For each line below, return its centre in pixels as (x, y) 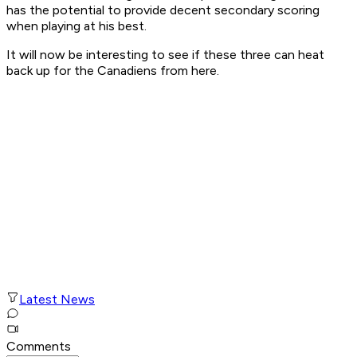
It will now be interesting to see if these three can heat (165, 55)
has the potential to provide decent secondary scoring (163, 10)
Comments (39, 347)
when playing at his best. (76, 26)
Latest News (57, 300)
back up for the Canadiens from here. (114, 71)
